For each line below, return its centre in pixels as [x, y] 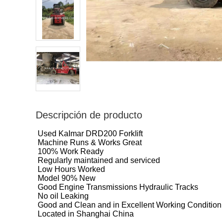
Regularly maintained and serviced [99, 160]
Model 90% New [67, 178]
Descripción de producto [89, 115]
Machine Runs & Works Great [90, 142]
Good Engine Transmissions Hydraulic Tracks [118, 187]
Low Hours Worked [71, 169]
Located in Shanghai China [86, 214]
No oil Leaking [63, 196]
